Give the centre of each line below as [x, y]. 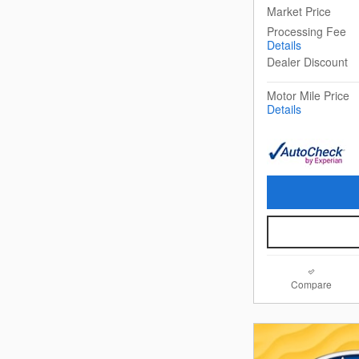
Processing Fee [307, 32]
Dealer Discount [307, 62]
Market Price [299, 12]
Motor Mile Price [308, 96]
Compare [311, 284]
